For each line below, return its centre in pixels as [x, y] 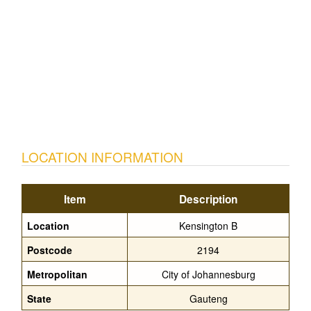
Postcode [50, 250]
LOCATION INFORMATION [102, 157]
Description [208, 199]
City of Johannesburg [208, 274]
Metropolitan [57, 274]
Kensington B [208, 226]
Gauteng [208, 299]
